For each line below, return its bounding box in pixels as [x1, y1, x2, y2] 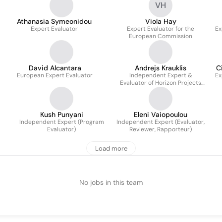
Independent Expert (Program [19, 118, 104, 126]
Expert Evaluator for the [127, 25, 194, 33]
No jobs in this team [79, 178, 143, 187]
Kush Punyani [40, 110, 83, 119]
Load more [95, 144, 127, 153]
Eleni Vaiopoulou [134, 110, 187, 119]
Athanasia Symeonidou [17, 17, 92, 26]
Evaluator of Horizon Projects [120, 79, 201, 87]
